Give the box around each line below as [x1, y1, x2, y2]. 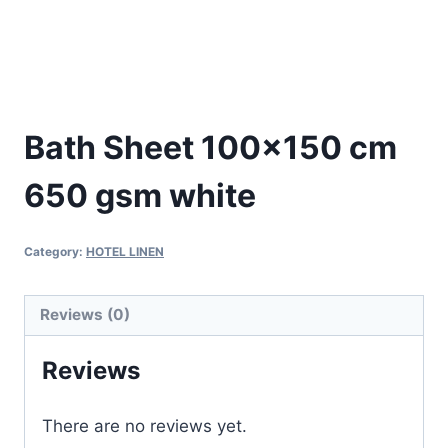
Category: [24, 243, 86, 259]
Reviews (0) [40, 305, 131, 325]
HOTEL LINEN [86, 243, 164, 259]
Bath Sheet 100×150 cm [24, 128, 397, 168]
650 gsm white [24, 176, 256, 216]
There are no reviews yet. [42, 415, 247, 436]
